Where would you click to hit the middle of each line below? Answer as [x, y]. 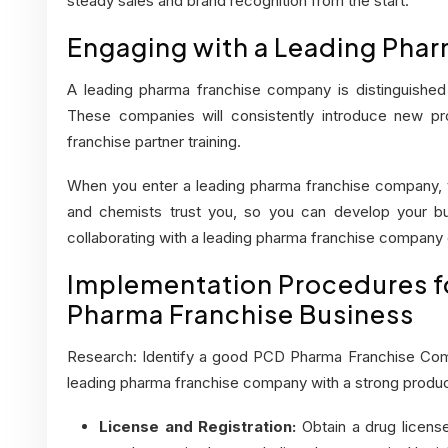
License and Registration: [198, 427]
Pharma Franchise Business [240, 314]
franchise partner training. [154, 142]
